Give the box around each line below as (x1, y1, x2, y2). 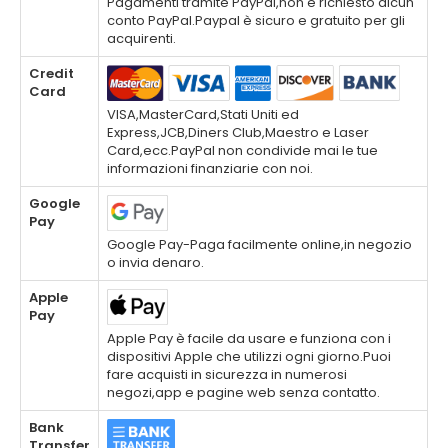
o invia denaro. (107, 253, 204, 273)
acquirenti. (107, 29, 176, 49)
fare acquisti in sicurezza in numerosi (107, 365, 347, 385)
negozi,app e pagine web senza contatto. (107, 383, 380, 403)
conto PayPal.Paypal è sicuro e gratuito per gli (107, 11, 405, 31)
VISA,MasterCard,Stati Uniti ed (107, 105, 299, 125)
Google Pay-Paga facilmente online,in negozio (107, 235, 412, 255)
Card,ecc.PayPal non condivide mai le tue (107, 141, 378, 161)
